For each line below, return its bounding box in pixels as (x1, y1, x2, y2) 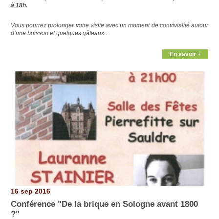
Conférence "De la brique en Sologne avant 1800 (10, 199, 198, 209)
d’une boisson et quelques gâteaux (10, 30, 106, 37)
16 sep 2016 (10, 187, 50, 196)
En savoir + (170, 51, 201, 58)
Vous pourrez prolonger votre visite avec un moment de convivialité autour (10, 22, 209, 29)
